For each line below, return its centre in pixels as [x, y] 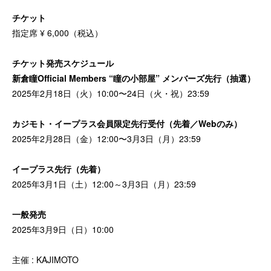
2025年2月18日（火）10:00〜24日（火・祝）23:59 [111, 93]
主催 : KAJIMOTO [45, 259]
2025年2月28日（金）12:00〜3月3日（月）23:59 [106, 138]
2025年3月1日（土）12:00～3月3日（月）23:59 [104, 184]
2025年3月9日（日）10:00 [63, 229]
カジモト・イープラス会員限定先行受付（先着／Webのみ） [127, 123]
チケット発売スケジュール [63, 63]
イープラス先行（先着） [59, 168]
